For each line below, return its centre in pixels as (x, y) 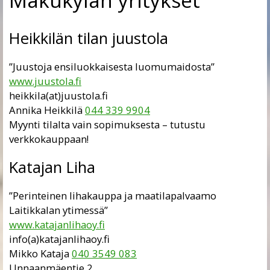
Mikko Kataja (40, 253)
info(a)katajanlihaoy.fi (59, 239)
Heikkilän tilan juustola (89, 39)
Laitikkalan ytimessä (57, 210)
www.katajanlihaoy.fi (57, 224)
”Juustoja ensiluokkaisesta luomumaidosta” (112, 66)
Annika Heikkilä (47, 110)
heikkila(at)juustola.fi (58, 95)
